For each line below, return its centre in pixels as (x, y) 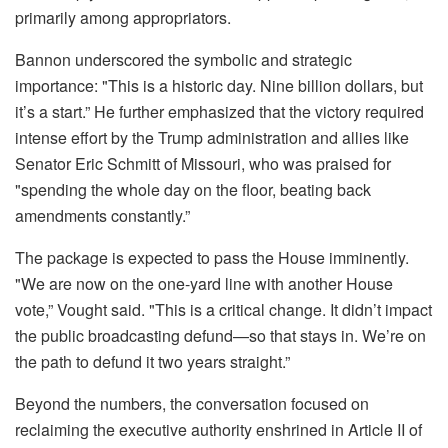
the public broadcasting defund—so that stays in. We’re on (220, 335)
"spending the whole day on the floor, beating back (193, 189)
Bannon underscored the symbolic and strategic (183, 59)
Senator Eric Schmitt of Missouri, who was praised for (203, 163)
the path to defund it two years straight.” (152, 361)
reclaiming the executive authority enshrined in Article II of (218, 429)
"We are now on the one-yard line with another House (204, 283)
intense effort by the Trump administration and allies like (212, 137)
